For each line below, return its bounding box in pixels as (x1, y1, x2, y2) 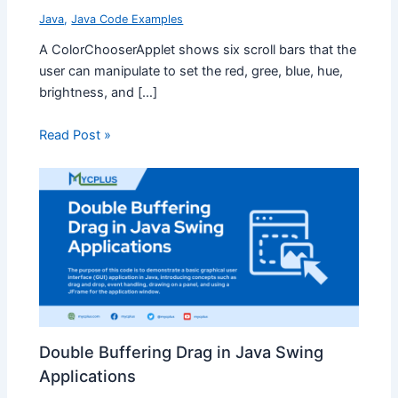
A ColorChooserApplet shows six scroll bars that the (39, 42, 357, 59)
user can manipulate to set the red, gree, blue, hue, (39, 63, 344, 80)
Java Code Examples (71, 12, 184, 26)
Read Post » (39, 126, 112, 143)
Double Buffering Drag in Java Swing (39, 341, 324, 362)
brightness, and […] (39, 84, 158, 101)
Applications (39, 365, 137, 386)
